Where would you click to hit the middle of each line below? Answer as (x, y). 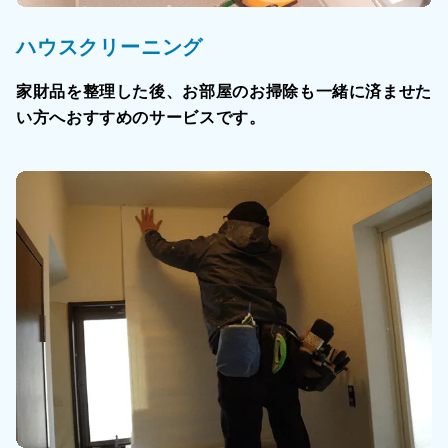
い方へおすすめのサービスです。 (141, 118)
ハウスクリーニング (110, 47)
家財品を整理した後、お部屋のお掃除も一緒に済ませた (224, 92)
